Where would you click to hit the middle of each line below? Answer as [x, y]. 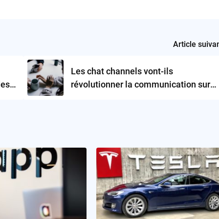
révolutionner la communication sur [140, 84]
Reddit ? [87, 97]
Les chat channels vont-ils [122, 71]
